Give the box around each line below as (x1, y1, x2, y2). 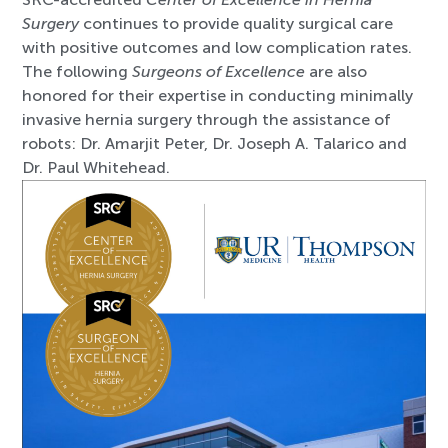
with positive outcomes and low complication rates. (22, 38, 413, 58)
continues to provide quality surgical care (79, 14, 394, 34)
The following (22, 62, 133, 82)
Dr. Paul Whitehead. (22, 158, 171, 178)
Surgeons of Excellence (132, 62, 306, 82)
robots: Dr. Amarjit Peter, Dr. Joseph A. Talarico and (22, 134, 408, 154)
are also (305, 62, 368, 82)
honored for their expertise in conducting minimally (22, 86, 414, 106)
